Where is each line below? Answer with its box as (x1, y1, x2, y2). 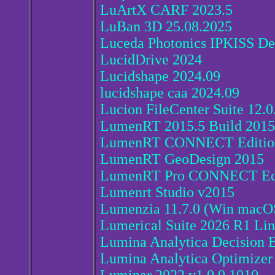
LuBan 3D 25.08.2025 (100, 18, 232, 35)
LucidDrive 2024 (100, 52, 202, 68)
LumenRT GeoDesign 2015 (100, 151, 264, 168)
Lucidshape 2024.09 (100, 68, 220, 85)
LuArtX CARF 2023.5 (100, 2, 233, 18)
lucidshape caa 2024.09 (100, 85, 239, 101)
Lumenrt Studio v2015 (100, 184, 234, 201)
